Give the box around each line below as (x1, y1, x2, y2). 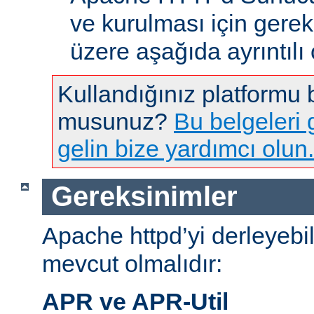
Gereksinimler (50, 181, 238, 212)
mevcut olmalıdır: (42, 250, 222, 278)
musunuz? (57, 107, 174, 135)
